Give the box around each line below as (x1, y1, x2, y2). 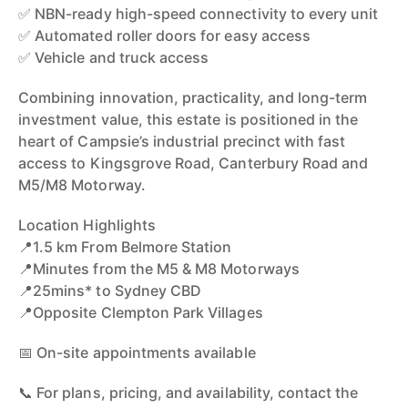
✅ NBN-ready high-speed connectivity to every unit (18, 5, 379, 23)
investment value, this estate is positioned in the (18, 110, 359, 128)
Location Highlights (18, 216, 156, 234)
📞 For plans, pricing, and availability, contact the (18, 383, 359, 402)
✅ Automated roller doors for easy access (18, 26, 311, 45)
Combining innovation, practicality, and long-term (18, 88, 368, 107)
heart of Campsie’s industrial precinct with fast (18, 132, 346, 150)
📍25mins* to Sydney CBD (18, 281, 202, 300)
